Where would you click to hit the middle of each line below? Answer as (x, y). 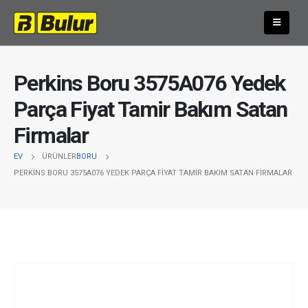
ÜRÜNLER (59, 156)
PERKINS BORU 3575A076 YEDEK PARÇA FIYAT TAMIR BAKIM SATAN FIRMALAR (153, 173)
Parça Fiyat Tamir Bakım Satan (151, 109)
